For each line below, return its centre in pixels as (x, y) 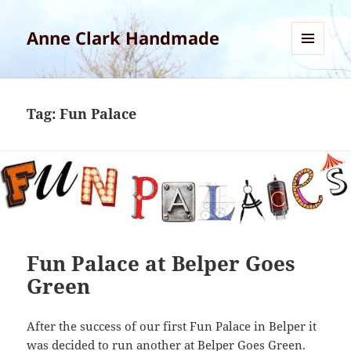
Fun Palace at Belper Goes (161, 264)
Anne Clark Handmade (123, 38)
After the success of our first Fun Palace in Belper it (172, 326)
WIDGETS (314, 88)
